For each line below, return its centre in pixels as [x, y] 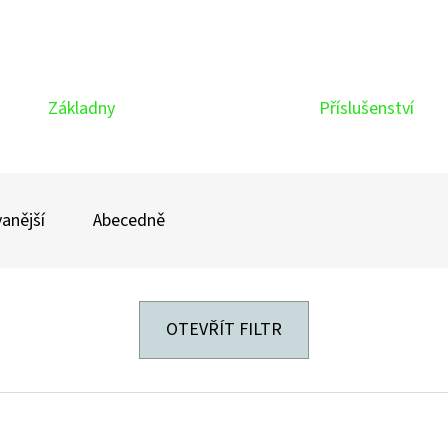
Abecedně [129, 221]
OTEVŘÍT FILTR [224, 330]
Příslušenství [366, 109]
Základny [82, 109]
